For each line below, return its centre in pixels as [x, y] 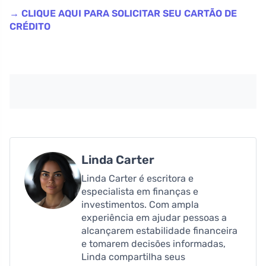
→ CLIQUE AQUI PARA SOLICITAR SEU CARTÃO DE [123, 13]
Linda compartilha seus [133, 256]
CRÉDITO [30, 26]
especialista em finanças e [140, 191]
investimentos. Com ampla [140, 204]
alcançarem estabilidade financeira [159, 230]
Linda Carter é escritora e [137, 178]
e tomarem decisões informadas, [153, 243]
